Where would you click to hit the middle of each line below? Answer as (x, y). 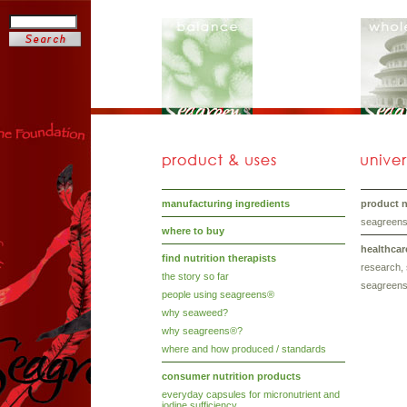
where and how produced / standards (244, 349)
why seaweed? (195, 313)
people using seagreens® (218, 294)
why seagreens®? (203, 331)
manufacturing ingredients (226, 203)
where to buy (194, 231)
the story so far (196, 276)
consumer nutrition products (232, 376)
